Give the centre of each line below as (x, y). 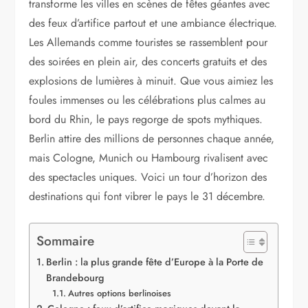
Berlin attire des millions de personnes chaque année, (152, 139)
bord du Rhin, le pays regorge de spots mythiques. (146, 120)
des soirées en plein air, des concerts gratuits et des (148, 62)
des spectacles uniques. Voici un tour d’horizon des (148, 177)
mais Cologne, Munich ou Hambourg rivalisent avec (149, 158)
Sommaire (66, 241)
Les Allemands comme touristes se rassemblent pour (148, 43)
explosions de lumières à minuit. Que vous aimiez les (151, 81)
